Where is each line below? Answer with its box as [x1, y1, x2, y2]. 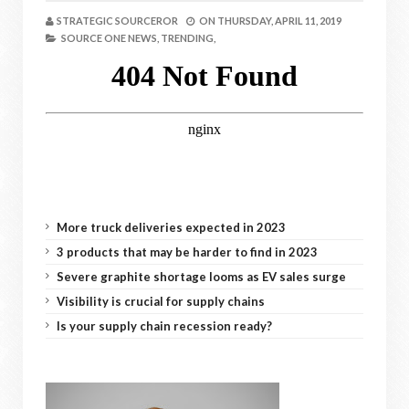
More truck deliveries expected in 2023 [57, 220, 286, 235]
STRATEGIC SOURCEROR [57, 15, 178, 26]
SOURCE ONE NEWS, [61, 32, 159, 44]
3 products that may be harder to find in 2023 [57, 245, 318, 259]
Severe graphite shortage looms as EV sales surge [57, 269, 346, 284]
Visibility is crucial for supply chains [57, 294, 265, 309]
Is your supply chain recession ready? [57, 319, 272, 333]
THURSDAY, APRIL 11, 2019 [217, 15, 341, 26]
